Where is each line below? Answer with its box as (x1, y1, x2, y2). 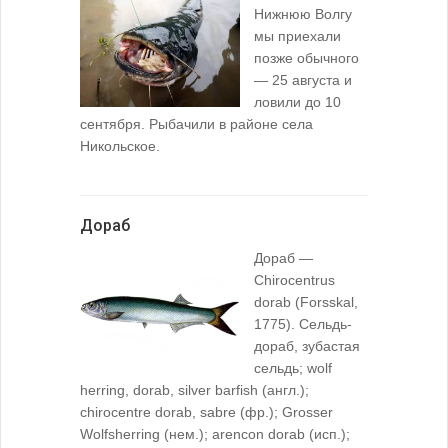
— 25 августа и (254, 72, 352, 89)
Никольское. (80, 138, 160, 155)
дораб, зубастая (254, 338, 360, 355)
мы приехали (254, 28, 341, 45)
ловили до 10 (254, 94, 341, 111)
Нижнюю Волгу (254, 6, 352, 23)
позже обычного (254, 50, 359, 67)
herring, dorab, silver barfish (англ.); (80, 382, 309, 399)
